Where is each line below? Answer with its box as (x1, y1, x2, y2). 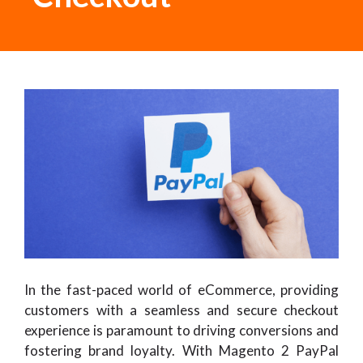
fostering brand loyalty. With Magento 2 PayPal (24, 341, 339, 359)
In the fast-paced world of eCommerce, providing (24, 280, 339, 298)
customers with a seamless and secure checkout (24, 301, 339, 318)
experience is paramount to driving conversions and (24, 321, 339, 339)
